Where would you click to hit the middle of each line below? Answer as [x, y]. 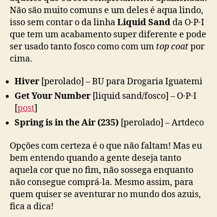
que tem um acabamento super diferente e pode [108, 34]
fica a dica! [32, 206]
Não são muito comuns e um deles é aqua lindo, [107, 10]
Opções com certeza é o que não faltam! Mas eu [106, 146]
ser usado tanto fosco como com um [83, 46]
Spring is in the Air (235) [67, 123]
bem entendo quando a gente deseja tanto [95, 158]
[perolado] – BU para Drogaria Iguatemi [121, 82]
